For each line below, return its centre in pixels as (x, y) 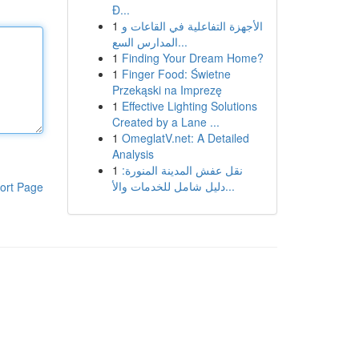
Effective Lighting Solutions (189, 106)
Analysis (133, 154)
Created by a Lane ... (165, 122)
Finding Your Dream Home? (192, 58)
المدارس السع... (182, 42)
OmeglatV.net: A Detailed (185, 138)
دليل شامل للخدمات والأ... (230, 186)
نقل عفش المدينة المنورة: (182, 170)
